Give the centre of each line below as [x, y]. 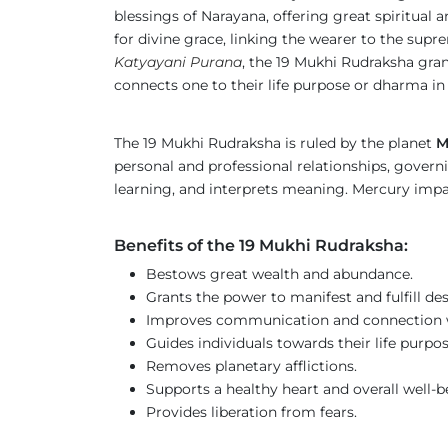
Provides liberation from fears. [251, 412]
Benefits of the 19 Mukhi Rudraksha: [261, 245]
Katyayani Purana [178, 62]
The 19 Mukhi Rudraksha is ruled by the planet [275, 143]
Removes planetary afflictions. [251, 366]
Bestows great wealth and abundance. [279, 274]
